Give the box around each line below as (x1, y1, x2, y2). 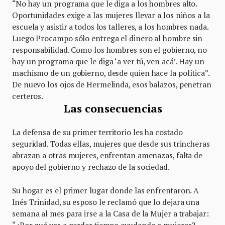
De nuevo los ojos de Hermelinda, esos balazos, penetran (12, 79, 211, 89)
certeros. (12, 90, 44, 101)
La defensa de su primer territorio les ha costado (12, 127, 183, 137)
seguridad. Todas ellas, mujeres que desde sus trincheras (12, 138, 210, 149)
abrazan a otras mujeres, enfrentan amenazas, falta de (12, 150, 203, 160)
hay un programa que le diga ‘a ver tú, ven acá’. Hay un (12, 56, 204, 66)
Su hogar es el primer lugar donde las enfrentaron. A (12, 185, 199, 195)
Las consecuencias (63, 100, 162, 116)
